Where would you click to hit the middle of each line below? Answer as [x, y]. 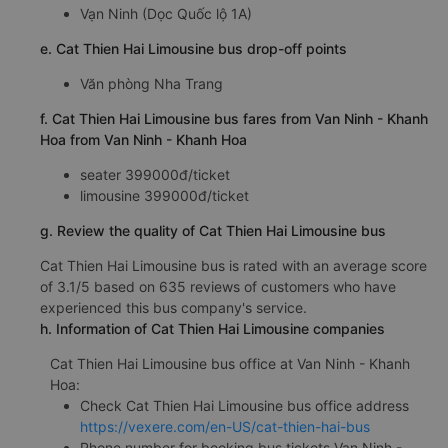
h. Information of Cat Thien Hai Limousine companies [212, 328]
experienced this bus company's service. [173, 307]
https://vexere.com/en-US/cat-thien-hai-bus [225, 426]
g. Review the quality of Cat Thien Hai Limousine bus [213, 230]
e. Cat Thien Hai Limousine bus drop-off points [193, 48]
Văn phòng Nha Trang [151, 83]
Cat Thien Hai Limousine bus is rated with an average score [233, 265]
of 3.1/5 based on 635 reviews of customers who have [218, 286]
